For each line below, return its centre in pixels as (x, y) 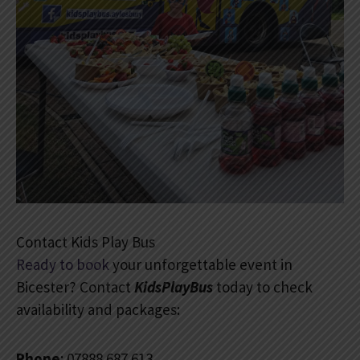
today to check (263, 286)
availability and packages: (98, 309)
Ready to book (63, 264)
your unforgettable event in (201, 264)
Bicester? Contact (75, 286)
